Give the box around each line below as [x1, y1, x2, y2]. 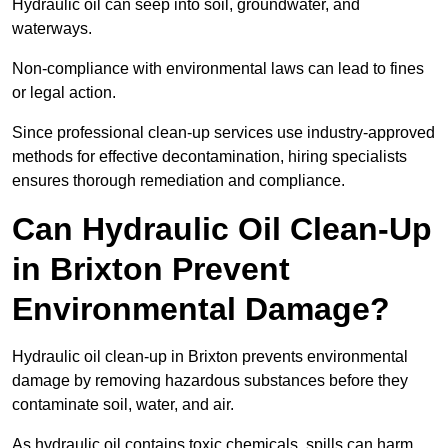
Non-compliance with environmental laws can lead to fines [12, 60, 424, 78]
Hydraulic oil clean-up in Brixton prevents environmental [12, 348, 408, 366]
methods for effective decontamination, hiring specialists [12, 148, 407, 166]
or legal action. [12, 84, 116, 102]
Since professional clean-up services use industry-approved [12, 124, 435, 142]
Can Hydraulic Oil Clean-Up [12, 211, 432, 248]
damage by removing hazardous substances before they [12, 372, 408, 390]
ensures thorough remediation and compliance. [12, 172, 345, 190]
